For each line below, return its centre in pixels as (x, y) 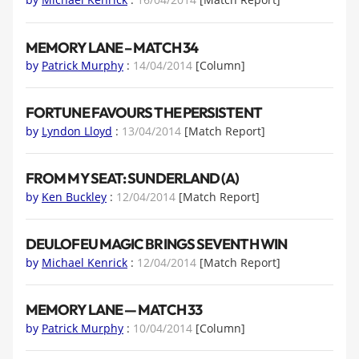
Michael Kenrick (85, 262)
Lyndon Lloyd (77, 131)
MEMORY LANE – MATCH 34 (112, 47)
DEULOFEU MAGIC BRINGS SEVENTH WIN (156, 244)
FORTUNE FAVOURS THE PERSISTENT (144, 113)
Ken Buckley (74, 196)
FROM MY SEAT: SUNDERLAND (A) (133, 179)
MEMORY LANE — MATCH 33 (114, 310)
